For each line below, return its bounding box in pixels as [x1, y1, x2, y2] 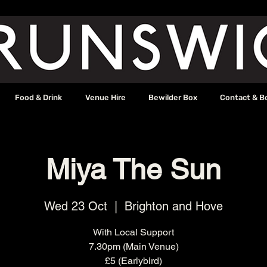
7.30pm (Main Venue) [88, 241, 179, 253]
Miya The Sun [46, 153, 221, 186]
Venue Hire [85, 93, 126, 102]
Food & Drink [15, 93, 62, 102]
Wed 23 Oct [44, 199, 107, 214]
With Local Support [93, 226, 174, 238]
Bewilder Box [148, 93, 197, 102]
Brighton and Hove [125, 199, 223, 214]
